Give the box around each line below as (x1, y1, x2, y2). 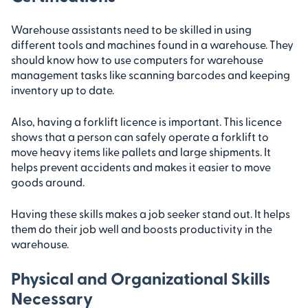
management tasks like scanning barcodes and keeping (11, 67, 290, 81)
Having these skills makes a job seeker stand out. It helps (11, 206, 290, 220)
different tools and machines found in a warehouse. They (11, 37, 294, 51)
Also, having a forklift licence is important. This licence (11, 114, 282, 128)
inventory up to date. (11, 82, 114, 96)
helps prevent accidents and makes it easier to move (11, 159, 271, 173)
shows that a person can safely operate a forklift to (11, 129, 269, 143)
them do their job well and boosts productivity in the (11, 221, 272, 235)
